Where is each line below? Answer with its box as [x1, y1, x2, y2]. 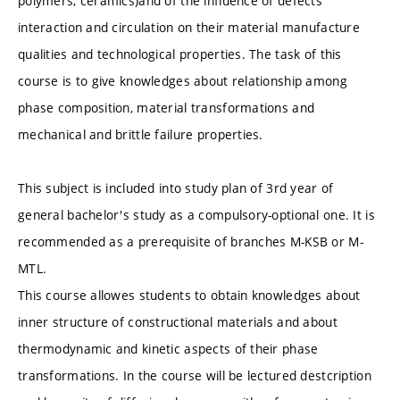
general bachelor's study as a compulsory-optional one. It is [18, 206, 375, 224]
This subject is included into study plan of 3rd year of [18, 179, 334, 197]
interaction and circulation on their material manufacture [18, 19, 360, 37]
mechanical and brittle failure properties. [18, 126, 263, 144]
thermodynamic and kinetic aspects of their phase [18, 340, 319, 358]
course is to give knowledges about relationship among [18, 72, 347, 90]
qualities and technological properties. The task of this [18, 46, 342, 63]
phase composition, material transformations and [18, 99, 315, 117]
